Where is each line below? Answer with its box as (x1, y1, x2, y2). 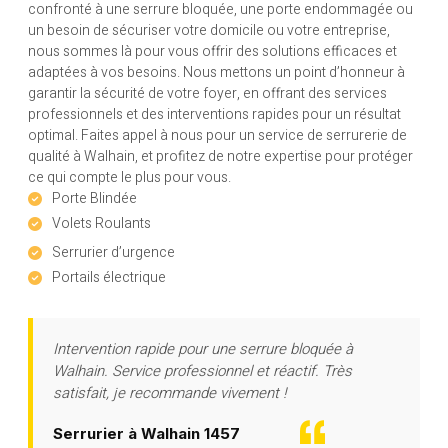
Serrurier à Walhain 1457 (53, 424, 240, 444)
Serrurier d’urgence (52, 242, 175, 264)
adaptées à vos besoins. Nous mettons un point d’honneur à (28, 62, 405, 84)
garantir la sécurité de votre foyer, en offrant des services (28, 83, 387, 105)
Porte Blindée (52, 188, 137, 210)
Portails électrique (52, 267, 166, 289)
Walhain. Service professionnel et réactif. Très (53, 360, 352, 383)
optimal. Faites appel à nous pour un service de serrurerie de (28, 125, 407, 147)
